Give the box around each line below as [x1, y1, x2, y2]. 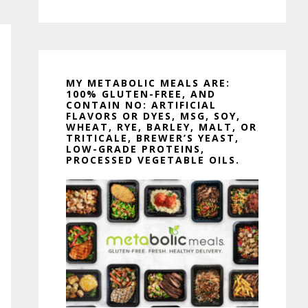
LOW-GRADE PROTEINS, [66, 142, 205, 155]
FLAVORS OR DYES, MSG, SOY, [66, 109, 241, 122]
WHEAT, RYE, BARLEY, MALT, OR [66, 120, 257, 133]
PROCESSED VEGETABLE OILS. [66, 153, 240, 166]
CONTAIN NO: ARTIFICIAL [66, 98, 217, 111]
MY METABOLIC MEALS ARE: [66, 76, 230, 89]
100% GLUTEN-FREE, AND [66, 87, 216, 100]
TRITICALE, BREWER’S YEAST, [66, 131, 239, 144]
